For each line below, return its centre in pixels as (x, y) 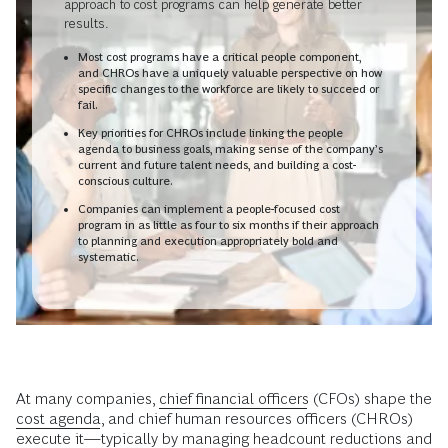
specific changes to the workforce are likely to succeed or (228, 88)
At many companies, (87, 399)
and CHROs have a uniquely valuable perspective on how (230, 72)
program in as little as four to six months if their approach (228, 224)
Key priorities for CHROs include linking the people (210, 132)
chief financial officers (234, 399)
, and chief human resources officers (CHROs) (257, 419)
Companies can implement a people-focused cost (209, 208)
